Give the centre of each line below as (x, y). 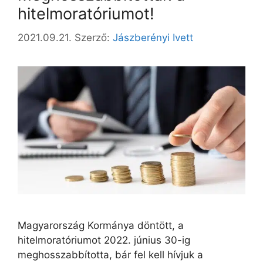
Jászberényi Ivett (153, 37)
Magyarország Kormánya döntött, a (101, 226)
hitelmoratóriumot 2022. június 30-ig (104, 240)
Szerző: (94, 37)
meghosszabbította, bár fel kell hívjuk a (110, 255)
